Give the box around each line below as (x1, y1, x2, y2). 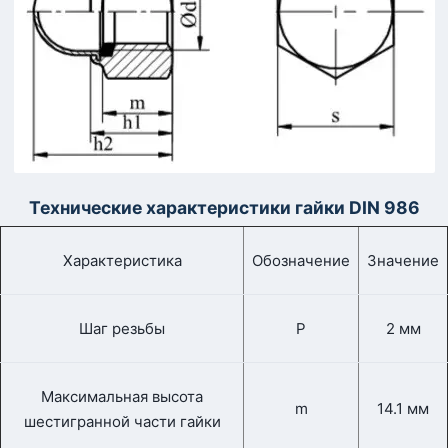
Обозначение (252, 251, 350, 271)
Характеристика (62, 251, 182, 271)
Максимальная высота (41, 387, 203, 407)
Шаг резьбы (79, 319, 165, 339)
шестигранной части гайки (23, 412, 221, 432)
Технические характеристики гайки (28, 197, 349, 219)
